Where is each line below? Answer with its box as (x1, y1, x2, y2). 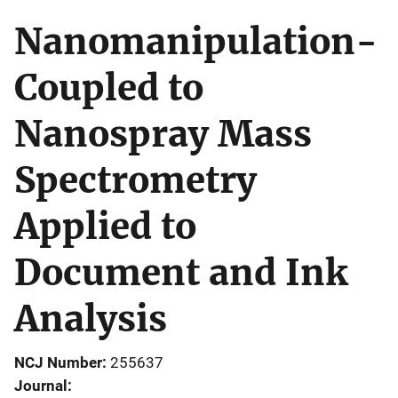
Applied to (14, 203, 196, 249)
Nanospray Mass (14, 111, 312, 156)
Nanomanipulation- (14, 19, 378, 64)
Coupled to (14, 65, 203, 110)
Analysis (14, 296, 167, 341)
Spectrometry (14, 157, 257, 203)
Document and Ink (14, 250, 348, 295)
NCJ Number (14, 353, 102, 371)
